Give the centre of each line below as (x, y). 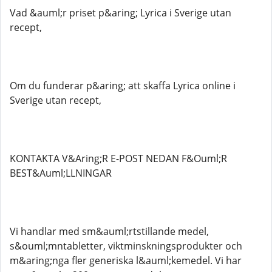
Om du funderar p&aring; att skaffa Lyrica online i (123, 86)
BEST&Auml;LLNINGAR (61, 173)
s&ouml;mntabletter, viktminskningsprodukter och (126, 246)
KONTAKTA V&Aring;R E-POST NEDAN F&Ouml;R (118, 158)
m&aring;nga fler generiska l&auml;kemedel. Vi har (126, 260)
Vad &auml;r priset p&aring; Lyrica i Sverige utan (121, 13)
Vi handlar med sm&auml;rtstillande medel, (109, 231)
